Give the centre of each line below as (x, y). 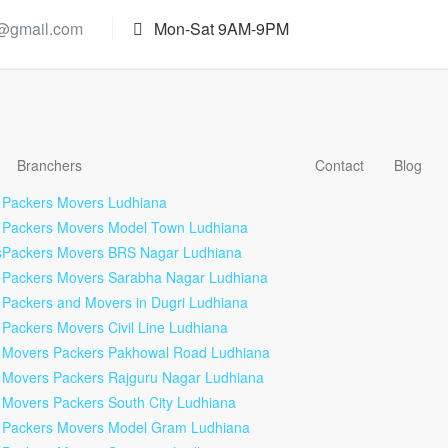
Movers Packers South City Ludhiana (119, 402)
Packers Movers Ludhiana (84, 202)
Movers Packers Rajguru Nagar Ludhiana (133, 377)
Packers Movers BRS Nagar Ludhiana (122, 252)
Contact (339, 165)
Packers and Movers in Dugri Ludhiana (125, 302)
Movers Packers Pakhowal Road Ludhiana (136, 352)
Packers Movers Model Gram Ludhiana (126, 427)
